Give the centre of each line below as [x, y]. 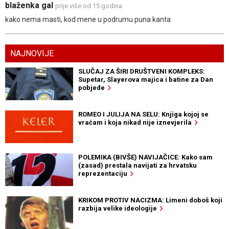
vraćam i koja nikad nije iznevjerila [136, 123]
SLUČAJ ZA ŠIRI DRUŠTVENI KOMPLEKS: [141, 72]
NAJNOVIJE [32, 54]
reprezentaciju [104, 174]
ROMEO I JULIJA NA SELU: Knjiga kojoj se [143, 114]
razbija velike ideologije [119, 209]
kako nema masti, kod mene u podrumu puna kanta [88, 20]
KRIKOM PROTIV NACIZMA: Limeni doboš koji [150, 200]
